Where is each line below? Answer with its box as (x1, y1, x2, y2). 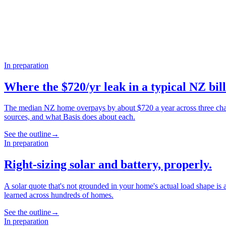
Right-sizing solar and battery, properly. (4, 158, 212, 172)
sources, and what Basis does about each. (4, 112, 135, 122)
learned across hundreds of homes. (4, 191, 114, 200)
